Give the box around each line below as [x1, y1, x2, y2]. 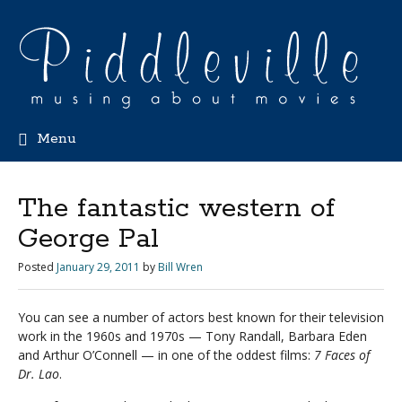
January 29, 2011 [57, 259, 140, 275]
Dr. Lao [18, 365, 59, 382]
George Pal [18, 222, 159, 257]
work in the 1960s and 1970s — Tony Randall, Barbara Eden [18, 328, 367, 345]
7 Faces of [314, 346, 370, 363]
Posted [18, 259, 54, 275]
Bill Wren [158, 259, 203, 275]
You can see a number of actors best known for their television [18, 309, 384, 326]
